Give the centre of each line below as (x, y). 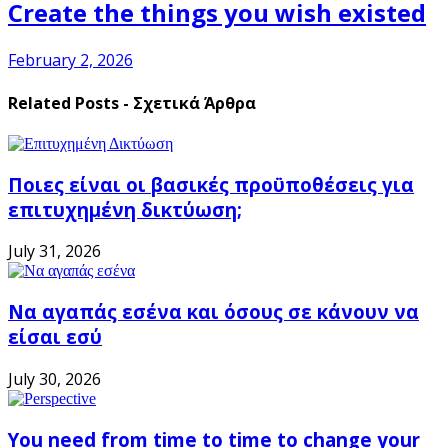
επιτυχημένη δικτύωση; (125, 209)
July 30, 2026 (54, 378)
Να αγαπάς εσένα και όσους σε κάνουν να (213, 312)
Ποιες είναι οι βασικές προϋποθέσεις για (211, 184)
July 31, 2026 (54, 251)
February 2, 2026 (70, 59)
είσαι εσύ (55, 337)
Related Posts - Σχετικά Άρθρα (132, 102)
